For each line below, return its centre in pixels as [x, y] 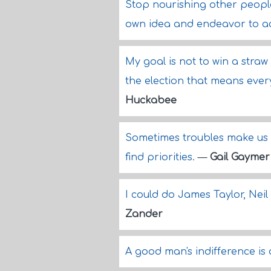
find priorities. [162, 157]
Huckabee [151, 100]
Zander [144, 214]
